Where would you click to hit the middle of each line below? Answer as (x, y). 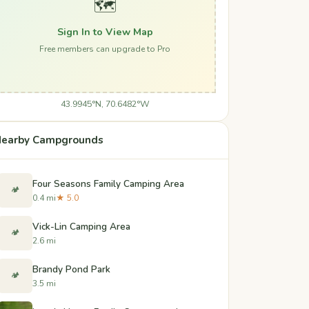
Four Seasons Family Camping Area (108, 183)
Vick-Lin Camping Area (81, 226)
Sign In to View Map (105, 31)
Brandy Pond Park (71, 269)
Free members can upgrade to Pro (105, 49)
